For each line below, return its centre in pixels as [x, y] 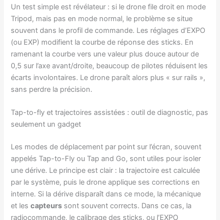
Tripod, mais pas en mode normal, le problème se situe [102, 18]
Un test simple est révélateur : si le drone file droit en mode [109, 7]
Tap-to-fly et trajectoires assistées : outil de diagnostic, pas [110, 112]
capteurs [46, 206]
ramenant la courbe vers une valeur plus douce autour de [105, 54]
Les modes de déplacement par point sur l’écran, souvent [106, 147]
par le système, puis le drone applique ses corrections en [106, 182]
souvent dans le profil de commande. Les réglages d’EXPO [108, 30]
